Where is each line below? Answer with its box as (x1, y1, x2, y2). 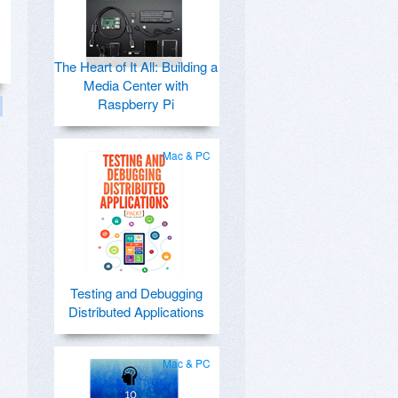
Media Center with (84, 76, 188, 94)
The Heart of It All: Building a (54, 57, 218, 76)
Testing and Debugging (69, 283, 203, 302)
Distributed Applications (68, 302, 204, 321)
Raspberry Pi (98, 94, 174, 113)
